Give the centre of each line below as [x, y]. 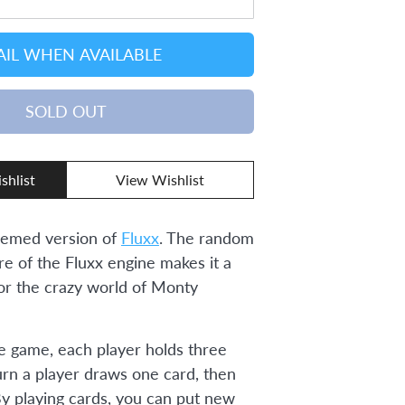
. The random [206, 238]
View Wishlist [160, 180]
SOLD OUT [66, 112]
